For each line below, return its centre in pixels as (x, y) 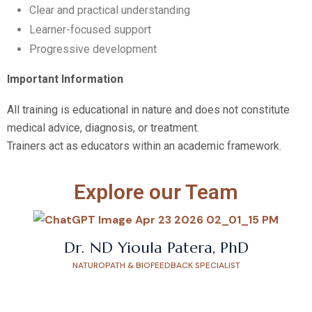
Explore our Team (156, 192)
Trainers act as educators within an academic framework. (144, 146)
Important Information (65, 79)
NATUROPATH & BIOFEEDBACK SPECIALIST (156, 266)
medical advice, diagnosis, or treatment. (103, 128)
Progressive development (93, 49)
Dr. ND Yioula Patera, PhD (156, 248)
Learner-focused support (90, 30)
